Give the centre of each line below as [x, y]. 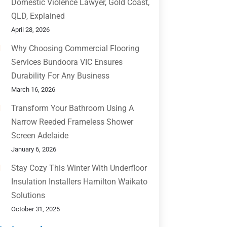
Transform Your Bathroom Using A [72, 108]
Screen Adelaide [40, 136]
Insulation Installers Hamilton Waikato [79, 182]
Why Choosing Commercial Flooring [75, 49]
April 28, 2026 [30, 30]
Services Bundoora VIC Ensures [67, 62]
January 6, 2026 [33, 149]
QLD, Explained [38, 16]
